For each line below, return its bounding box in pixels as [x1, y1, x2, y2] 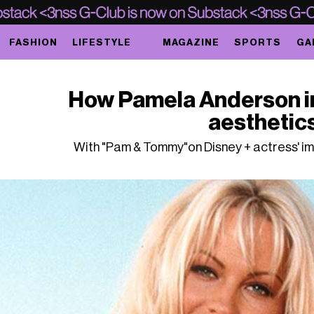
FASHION [8, 37, 57, 47]
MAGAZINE [163, 37, 220, 47]
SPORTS [234, 37, 282, 47]
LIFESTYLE [71, 37, 131, 47]
